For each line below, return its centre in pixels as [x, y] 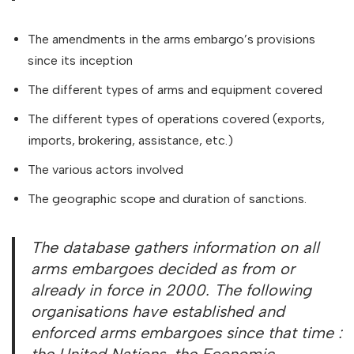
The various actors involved [105, 170]
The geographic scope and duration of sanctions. [167, 199]
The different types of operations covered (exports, [176, 119]
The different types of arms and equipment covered [175, 90]
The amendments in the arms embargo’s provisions [171, 40]
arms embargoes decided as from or [163, 269]
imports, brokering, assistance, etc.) [130, 141]
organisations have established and [158, 312]
